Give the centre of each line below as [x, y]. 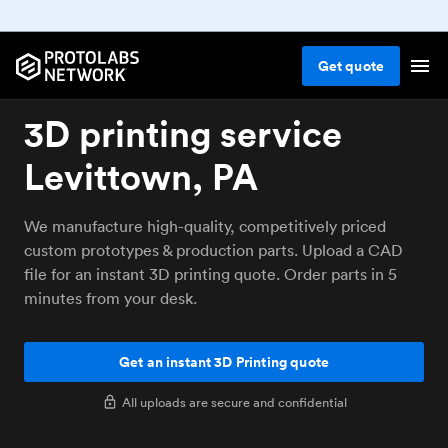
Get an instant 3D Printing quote [224, 362]
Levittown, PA [141, 176]
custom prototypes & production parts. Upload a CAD [213, 250]
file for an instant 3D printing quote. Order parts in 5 [210, 274]
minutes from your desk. [110, 298]
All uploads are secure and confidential [234, 402]
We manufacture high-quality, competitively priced [205, 226]
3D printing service [183, 133]
